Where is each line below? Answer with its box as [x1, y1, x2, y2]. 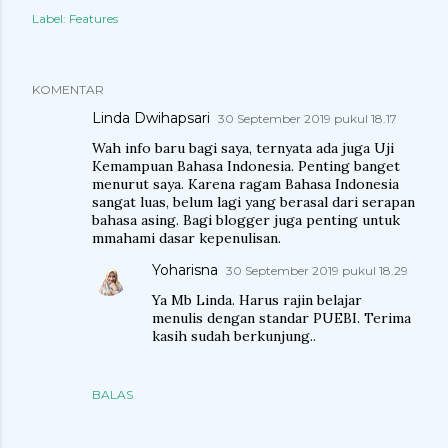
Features [69, 11, 118, 26]
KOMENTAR [32, 82, 104, 97]
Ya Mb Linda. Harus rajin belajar [152, 291, 362, 309]
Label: [32, 11, 66, 26]
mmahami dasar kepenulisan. [92, 229, 281, 247]
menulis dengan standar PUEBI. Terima [152, 309, 411, 327]
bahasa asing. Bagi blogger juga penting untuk [92, 211, 400, 229]
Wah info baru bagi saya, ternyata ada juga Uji [92, 139, 394, 157]
